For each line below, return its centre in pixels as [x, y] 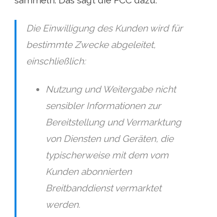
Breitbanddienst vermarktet [103, 188]
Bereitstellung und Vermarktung [113, 122]
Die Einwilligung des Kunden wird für [104, 28]
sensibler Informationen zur [103, 106]
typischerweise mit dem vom [107, 155]
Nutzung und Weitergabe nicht [111, 89]
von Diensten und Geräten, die [109, 139]
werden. [63, 205]
